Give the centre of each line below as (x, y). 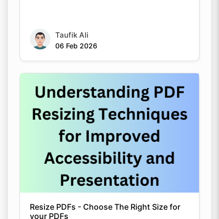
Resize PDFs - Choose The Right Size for (105, 207)
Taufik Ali (72, 35)
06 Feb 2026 (76, 45)
